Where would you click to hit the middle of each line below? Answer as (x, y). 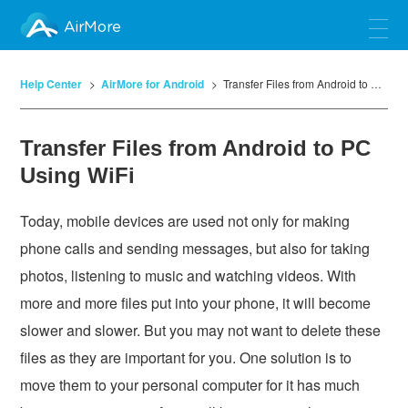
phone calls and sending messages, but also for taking (195, 248)
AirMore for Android (153, 84)
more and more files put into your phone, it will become (196, 303)
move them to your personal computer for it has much (190, 385)
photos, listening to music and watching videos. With (189, 275)
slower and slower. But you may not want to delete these (201, 330)
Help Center (51, 84)
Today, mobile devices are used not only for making (185, 221)
